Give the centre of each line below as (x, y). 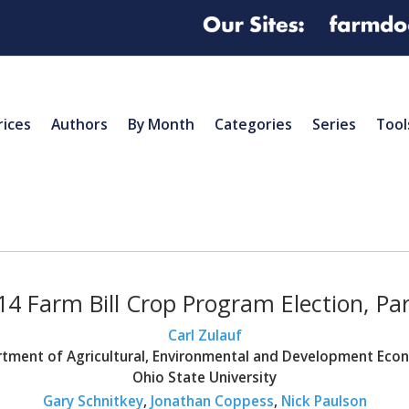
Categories (253, 124)
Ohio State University (204, 377)
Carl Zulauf (204, 335)
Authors (79, 124)
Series (334, 124)
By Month (161, 124)
